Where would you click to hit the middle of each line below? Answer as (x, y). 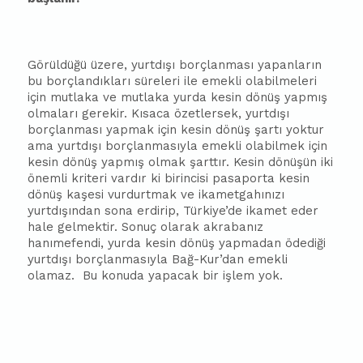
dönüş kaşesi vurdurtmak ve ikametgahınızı (156, 194)
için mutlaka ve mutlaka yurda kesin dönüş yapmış (178, 97)
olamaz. (51, 275)
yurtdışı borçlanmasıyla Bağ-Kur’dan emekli (158, 259)
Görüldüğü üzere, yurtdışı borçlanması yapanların (175, 65)
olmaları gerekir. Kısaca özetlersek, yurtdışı (159, 113)
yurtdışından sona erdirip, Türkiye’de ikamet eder (173, 211)
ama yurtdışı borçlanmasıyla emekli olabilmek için (178, 146)
